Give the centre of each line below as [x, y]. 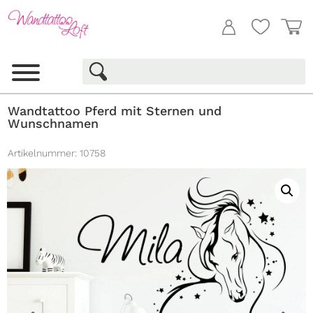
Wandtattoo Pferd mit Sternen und [115, 111]
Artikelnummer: [43, 153]
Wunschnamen [53, 124]
